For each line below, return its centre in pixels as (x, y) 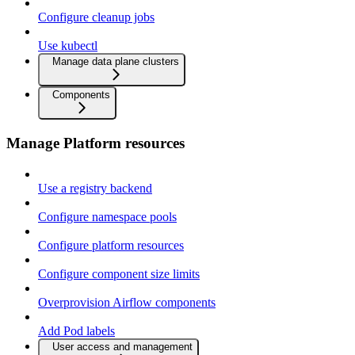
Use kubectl (68, 46)
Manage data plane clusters (116, 62)
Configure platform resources (111, 245)
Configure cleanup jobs (96, 17)
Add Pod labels (76, 330)
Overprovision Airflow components (127, 302)
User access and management (122, 346)
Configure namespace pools (107, 216)
